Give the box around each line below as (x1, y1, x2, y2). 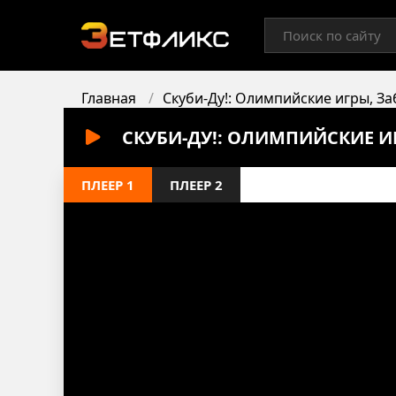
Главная (81, 88, 136, 108)
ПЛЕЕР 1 (81, 176, 134, 194)
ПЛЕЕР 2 (170, 176, 223, 194)
